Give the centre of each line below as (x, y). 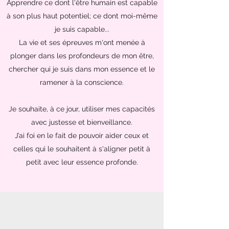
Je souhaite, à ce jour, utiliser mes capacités (82, 109)
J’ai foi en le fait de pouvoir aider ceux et (82, 135)
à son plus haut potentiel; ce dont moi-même (82, 16)
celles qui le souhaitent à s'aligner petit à (82, 149)
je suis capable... (82, 29)
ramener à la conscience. (82, 82)
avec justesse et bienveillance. (82, 122)
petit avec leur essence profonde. (82, 162)
